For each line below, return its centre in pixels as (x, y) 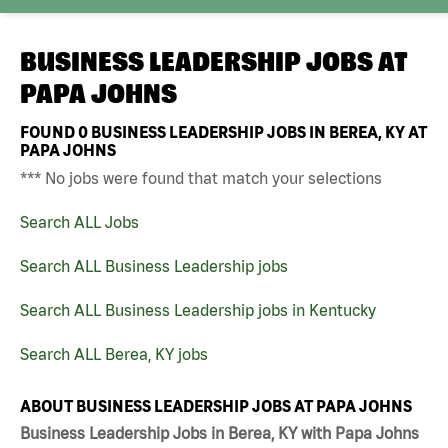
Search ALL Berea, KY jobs (114, 353)
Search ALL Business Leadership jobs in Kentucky (198, 309)
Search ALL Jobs (79, 221)
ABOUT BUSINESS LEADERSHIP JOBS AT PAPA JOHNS (216, 405)
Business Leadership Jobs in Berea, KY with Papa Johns (219, 433)
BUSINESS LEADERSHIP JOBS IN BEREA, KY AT (257, 131)
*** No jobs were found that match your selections (201, 177)
